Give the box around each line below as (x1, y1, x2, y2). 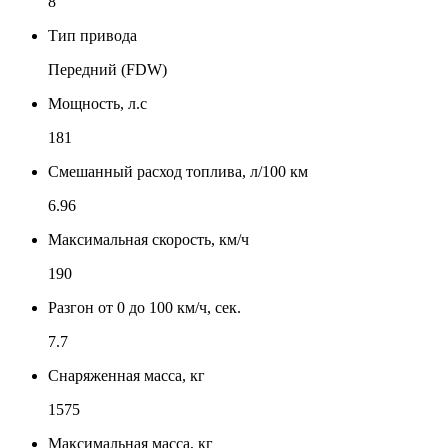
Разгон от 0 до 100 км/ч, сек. (48, 298, 241, 316)
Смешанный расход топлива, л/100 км (48, 162, 308, 180)
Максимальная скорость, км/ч (48, 230, 249, 248)
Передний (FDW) (48, 60, 167, 78)
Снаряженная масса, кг (48, 366, 205, 384)
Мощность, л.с (48, 94, 147, 112)
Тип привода (48, 26, 137, 44)
